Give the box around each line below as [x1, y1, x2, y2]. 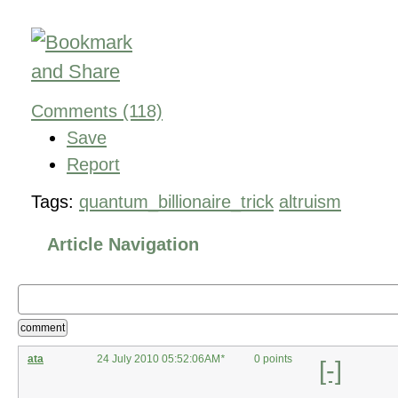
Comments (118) [31, 100, 163, 121]
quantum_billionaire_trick [79, 191, 274, 211]
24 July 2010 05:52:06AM [97, 352, 220, 365]
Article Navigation [47, 234, 199, 254]
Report [67, 154, 120, 174]
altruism [279, 191, 341, 211]
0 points [254, 352, 292, 365]
